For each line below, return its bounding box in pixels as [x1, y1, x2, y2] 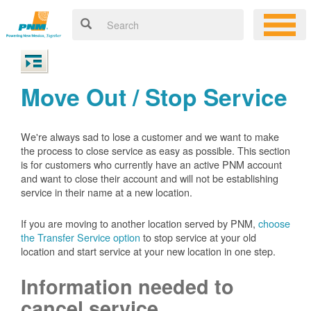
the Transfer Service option [21, 230, 140, 244]
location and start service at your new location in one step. [21, 244, 276, 258]
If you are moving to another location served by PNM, [21, 216, 258, 230]
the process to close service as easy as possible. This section [21, 143, 290, 158]
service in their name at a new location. [21, 185, 192, 199]
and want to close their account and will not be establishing [21, 171, 278, 185]
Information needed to [21, 272, 234, 301]
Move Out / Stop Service [21, 80, 287, 113]
